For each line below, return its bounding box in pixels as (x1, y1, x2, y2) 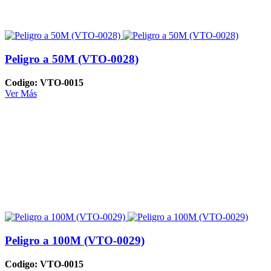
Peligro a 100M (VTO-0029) (5, 234, 145, 247)
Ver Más (5, 88, 37, 99)
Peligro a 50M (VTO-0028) (5, 53, 139, 66)
